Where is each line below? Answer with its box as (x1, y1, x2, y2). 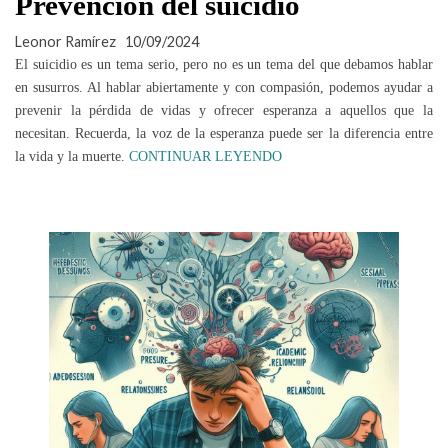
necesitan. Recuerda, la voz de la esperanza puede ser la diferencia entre (15, 124, 433, 141)
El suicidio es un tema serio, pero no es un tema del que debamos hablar (15, 55, 433, 72)
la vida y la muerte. (15, 147, 129, 164)
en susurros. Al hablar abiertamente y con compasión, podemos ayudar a (15, 78, 433, 95)
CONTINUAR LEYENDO (129, 148, 282, 164)
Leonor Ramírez (15, 32, 116, 50)
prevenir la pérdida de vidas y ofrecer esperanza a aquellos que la (15, 101, 433, 118)
